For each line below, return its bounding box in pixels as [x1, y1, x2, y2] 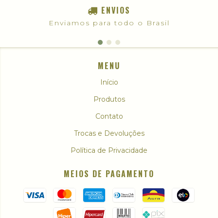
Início [100, 78, 118, 87]
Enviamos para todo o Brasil [48, 18, 170, 28]
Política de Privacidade [71, 146, 147, 155]
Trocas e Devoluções [73, 129, 145, 138]
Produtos [93, 95, 125, 104]
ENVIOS [101, 4, 130, 17]
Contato [95, 112, 123, 121]
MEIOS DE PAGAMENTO [64, 168, 154, 180]
